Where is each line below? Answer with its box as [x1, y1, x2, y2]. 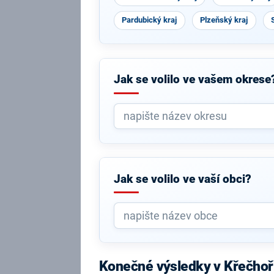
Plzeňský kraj [200, 15, 248, 24]
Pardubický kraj [122, 15, 177, 24]
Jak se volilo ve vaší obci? [113, 172, 251, 186]
